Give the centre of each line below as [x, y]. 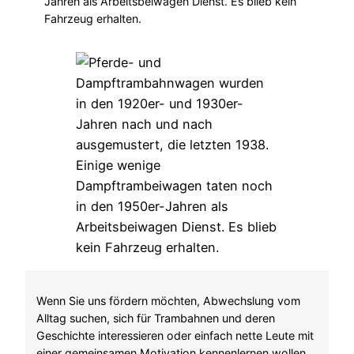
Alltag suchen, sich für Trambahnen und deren [156, 318]
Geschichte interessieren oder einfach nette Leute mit [175, 336]
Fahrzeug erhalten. [93, 19]
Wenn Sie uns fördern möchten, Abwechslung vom [168, 301]
